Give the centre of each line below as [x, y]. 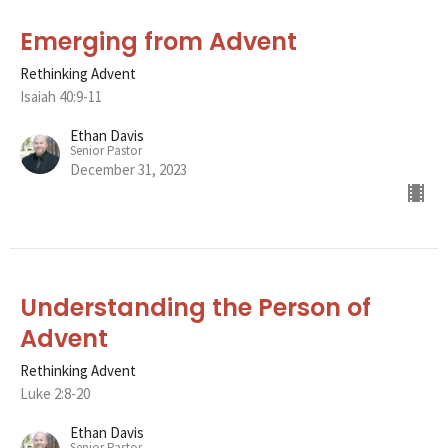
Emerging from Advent [158, 41]
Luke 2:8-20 [55, 393]
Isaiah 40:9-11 [61, 96]
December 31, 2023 [128, 169]
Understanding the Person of [195, 307]
